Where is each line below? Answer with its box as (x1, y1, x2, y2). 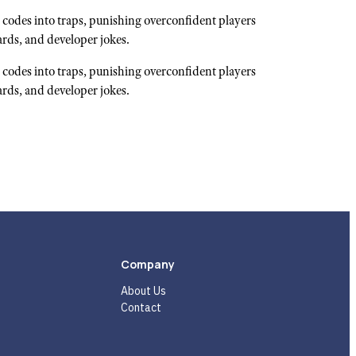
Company (120, 257, 175, 273)
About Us (120, 284, 166, 299)
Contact (120, 300, 161, 315)
